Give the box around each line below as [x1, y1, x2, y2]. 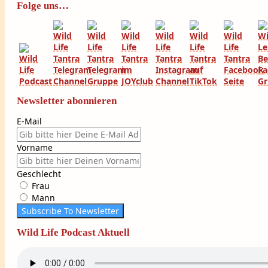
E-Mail [17, 115, 42, 127]
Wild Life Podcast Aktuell [17, 226, 130, 238]
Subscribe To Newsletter [22, 205, 119, 217]
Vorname [17, 141, 53, 153]
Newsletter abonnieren [17, 95, 117, 106]
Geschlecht [17, 167, 61, 179]
